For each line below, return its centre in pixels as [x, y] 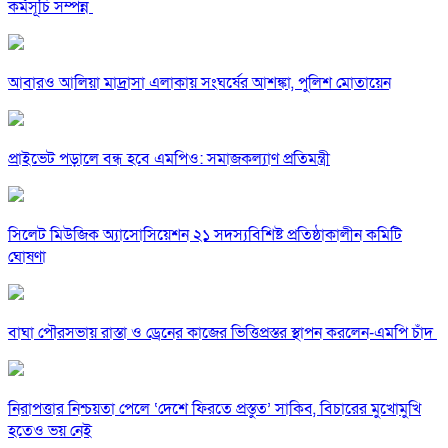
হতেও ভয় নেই [50, 431]
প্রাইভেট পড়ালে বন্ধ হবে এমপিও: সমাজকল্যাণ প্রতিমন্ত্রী [169, 159]
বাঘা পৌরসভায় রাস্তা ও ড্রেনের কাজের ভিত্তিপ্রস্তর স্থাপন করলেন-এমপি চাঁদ [222, 333]
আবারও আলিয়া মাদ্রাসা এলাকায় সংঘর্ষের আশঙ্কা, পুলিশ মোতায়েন [199, 83]
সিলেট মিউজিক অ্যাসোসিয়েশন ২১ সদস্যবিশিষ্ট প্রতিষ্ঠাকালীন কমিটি [205, 235]
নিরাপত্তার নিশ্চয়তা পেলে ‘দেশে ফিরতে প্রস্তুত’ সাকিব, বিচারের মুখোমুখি [214, 409]
